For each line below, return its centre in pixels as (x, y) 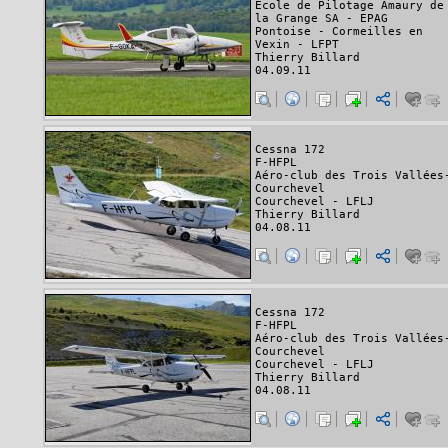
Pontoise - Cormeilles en (339, 32)
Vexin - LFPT (297, 45)
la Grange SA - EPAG (321, 19)
